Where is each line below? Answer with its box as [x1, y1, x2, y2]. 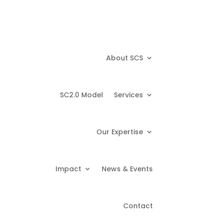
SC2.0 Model [59, 90, 103, 100]
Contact [123, 200, 153, 211]
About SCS [106, 53, 143, 63]
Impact [55, 163, 81, 174]
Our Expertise [96, 127, 143, 137]
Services [113, 90, 143, 100]
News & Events [101, 163, 153, 174]
